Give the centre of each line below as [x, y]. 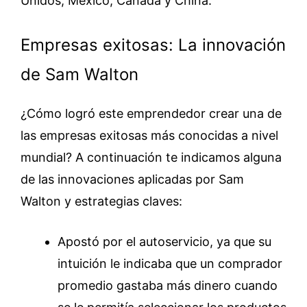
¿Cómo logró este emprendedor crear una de [151, 113]
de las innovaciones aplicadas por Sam [132, 179]
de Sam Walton [79, 74]
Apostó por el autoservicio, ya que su [164, 241]
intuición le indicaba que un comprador [170, 263]
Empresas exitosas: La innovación [153, 45]
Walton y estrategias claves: [101, 201]
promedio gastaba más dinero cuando [168, 285]
